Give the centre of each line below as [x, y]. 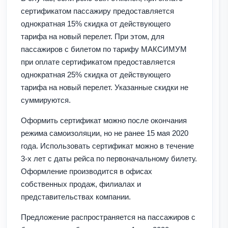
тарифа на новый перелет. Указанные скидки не [105, 87]
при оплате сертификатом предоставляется [98, 62]
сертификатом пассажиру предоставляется [97, 11]
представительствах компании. [77, 196]
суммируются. [46, 100]
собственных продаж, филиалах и [81, 184]
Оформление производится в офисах [87, 171]
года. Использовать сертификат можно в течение [107, 146]
